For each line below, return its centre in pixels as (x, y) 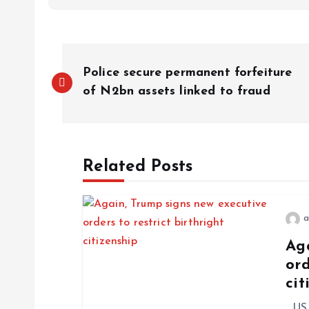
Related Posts (138, 167)
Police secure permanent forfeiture (188, 73)
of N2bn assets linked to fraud (177, 92)
